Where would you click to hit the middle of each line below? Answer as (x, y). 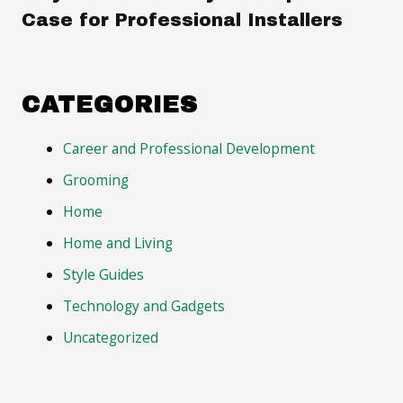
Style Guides (104, 274)
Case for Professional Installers (182, 20)
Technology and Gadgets (144, 305)
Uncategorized (111, 337)
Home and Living (118, 243)
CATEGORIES (109, 105)
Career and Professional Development (189, 149)
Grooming (96, 180)
